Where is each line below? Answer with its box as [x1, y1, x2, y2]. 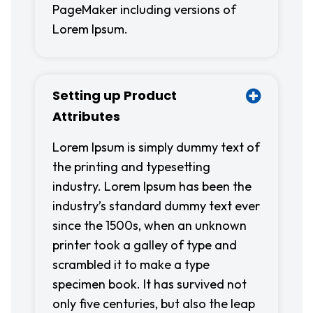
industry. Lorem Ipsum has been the [52, 178, 252, 194]
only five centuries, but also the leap [52, 296, 255, 312]
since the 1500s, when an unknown [52, 217, 247, 233]
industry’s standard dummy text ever [52, 198, 260, 214]
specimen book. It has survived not [52, 276, 247, 292]
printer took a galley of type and [52, 237, 237, 253]
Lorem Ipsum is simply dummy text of [52, 139, 260, 155]
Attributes [52, 108, 120, 125]
